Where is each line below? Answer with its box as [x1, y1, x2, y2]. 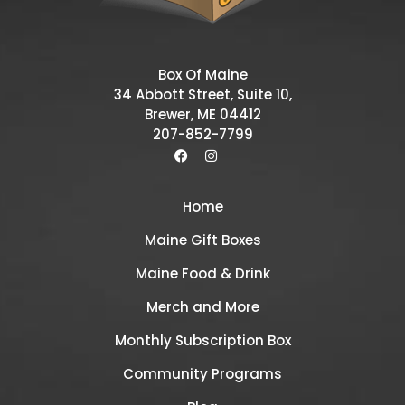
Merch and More [146, 297, 259, 316]
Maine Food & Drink [135, 264, 270, 283]
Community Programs [123, 364, 282, 383]
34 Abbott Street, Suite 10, [113, 85, 292, 104]
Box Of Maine [157, 65, 248, 84]
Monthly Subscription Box [114, 331, 291, 350]
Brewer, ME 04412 [144, 105, 261, 124]
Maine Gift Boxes [144, 231, 261, 250]
